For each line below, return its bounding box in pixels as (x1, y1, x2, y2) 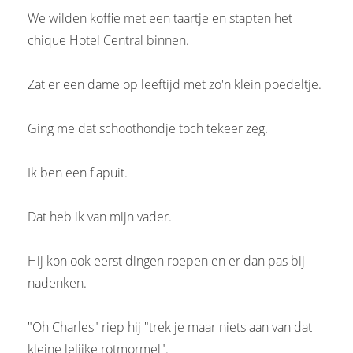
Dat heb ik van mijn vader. (28, 207, 172, 225)
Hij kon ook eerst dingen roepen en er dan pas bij (28, 251, 305, 269)
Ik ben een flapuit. (28, 163, 128, 181)
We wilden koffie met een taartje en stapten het (28, 9, 292, 27)
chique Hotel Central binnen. (28, 31, 189, 49)
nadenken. (28, 273, 87, 292)
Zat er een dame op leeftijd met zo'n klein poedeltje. (28, 75, 321, 93)
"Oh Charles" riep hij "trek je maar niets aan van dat (28, 318, 312, 336)
